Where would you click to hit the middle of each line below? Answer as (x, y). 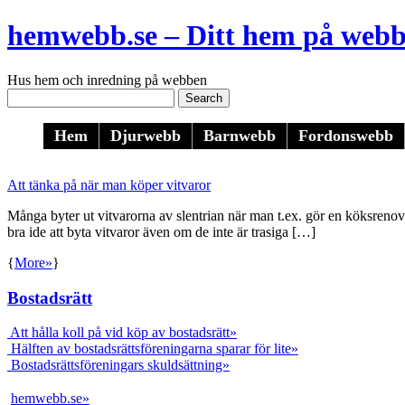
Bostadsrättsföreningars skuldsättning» (118, 365)
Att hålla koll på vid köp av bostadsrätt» (122, 333)
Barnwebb (240, 136)
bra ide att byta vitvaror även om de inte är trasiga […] (161, 231)
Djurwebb (146, 136)
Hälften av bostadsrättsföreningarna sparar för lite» (153, 349)
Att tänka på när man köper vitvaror (109, 184)
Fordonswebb (346, 136)
